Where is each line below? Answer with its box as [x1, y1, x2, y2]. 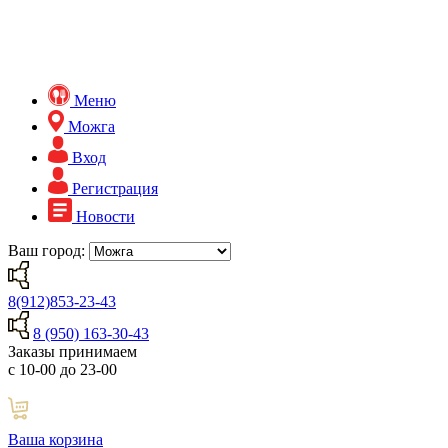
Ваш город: [8, 242, 89, 260]
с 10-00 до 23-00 [8, 361, 117, 379]
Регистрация [72, 180, 158, 198]
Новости [76, 208, 135, 226]
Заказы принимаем [8, 343, 137, 361]
